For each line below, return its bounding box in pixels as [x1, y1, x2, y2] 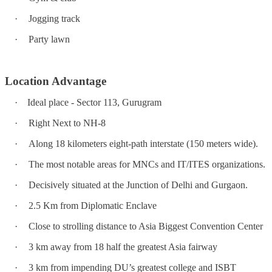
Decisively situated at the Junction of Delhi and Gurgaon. [29, 179, 248, 190]
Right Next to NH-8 [29, 117, 106, 128]
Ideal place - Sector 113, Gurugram [27, 97, 161, 107]
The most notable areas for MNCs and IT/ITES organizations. [29, 158, 265, 169]
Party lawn [29, 33, 70, 44]
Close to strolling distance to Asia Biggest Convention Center [29, 220, 263, 231]
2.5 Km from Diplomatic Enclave [29, 200, 157, 211]
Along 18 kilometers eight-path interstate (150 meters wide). [29, 138, 258, 149]
